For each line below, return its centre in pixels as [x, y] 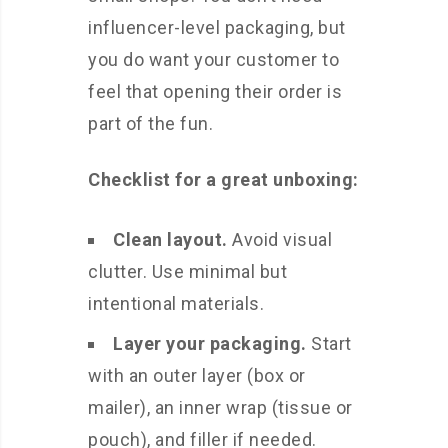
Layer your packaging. [210, 344]
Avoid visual [279, 240]
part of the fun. [150, 124]
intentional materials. [176, 304]
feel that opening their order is [215, 92]
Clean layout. [170, 240]
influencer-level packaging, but [217, 28]
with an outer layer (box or [197, 376]
